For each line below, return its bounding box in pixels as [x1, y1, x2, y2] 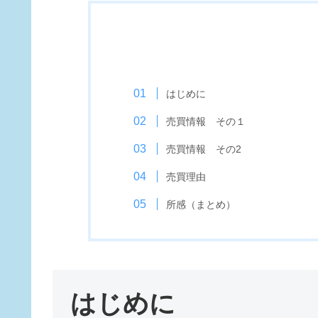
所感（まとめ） [165, 199, 236, 211]
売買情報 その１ [165, 116, 246, 128]
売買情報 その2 [165, 143, 241, 155]
